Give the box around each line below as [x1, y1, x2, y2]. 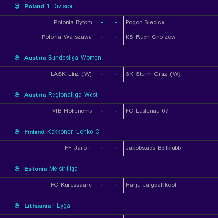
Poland [24, 2, 44, 11]
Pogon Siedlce [126, 18, 164, 27]
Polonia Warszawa [42, 33, 92, 42]
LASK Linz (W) [51, 70, 92, 79]
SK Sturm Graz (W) [126, 70, 181, 79]
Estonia [24, 164, 47, 174]
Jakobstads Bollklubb [126, 144, 181, 153]
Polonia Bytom [54, 18, 92, 27]
